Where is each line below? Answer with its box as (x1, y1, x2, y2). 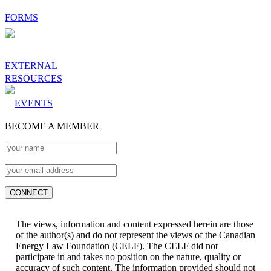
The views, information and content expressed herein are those (16, 219, 253, 230)
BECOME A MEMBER (5, 121, 99, 132)
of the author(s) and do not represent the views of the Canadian (16, 230, 255, 241)
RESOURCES (5, 73, 62, 84)
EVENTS (15, 98, 53, 109)
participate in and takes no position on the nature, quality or (16, 252, 241, 263)
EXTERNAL (5, 60, 57, 71)
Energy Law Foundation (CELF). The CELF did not (16, 241, 218, 252)
